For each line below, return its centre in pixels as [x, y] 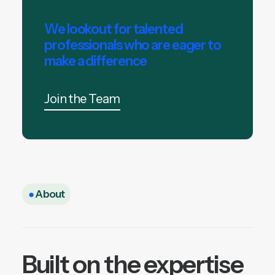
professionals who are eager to [133, 45]
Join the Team [82, 99]
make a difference [96, 61]
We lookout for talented [114, 29]
